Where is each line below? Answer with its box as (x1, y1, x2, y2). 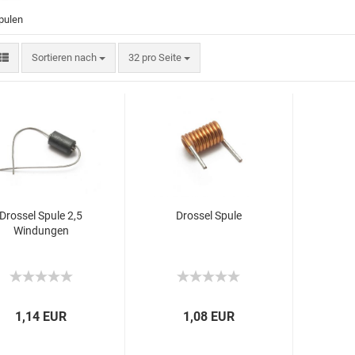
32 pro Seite (128, 52, 181, 63)
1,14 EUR (15, 309, 67, 324)
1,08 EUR (183, 309, 235, 324)
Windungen (13, 224, 69, 237)
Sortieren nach (31, 52, 99, 63)
